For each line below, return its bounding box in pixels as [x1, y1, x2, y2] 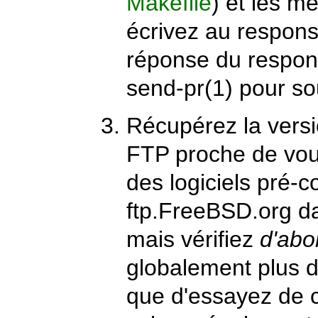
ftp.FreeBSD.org [126, 198, 292, 224]
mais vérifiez [126, 226, 261, 253]
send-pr [126, 75, 205, 102]
